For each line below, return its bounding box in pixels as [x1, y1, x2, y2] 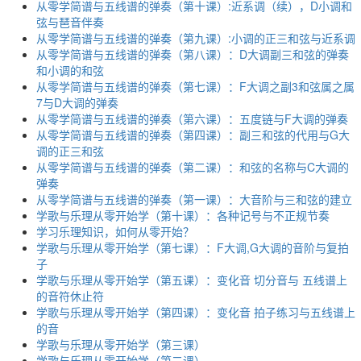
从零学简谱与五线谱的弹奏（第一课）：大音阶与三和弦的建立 [36, 191, 352, 208]
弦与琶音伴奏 [36, 14, 104, 31]
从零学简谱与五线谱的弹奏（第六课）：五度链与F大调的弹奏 [36, 110, 348, 127]
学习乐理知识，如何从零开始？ [36, 223, 194, 240]
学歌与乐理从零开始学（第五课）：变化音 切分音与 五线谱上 [36, 272, 347, 288]
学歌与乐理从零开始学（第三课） [36, 336, 205, 353]
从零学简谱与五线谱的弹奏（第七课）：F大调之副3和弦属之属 [36, 78, 355, 95]
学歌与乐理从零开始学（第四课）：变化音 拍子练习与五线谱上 [36, 304, 355, 321]
